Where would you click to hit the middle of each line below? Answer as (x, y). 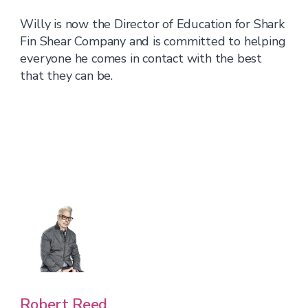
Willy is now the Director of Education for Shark (152, 24)
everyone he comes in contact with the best (141, 58)
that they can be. (67, 76)
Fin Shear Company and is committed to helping (153, 41)
